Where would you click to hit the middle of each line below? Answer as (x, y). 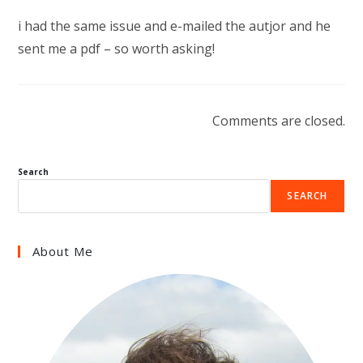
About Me (63, 251)
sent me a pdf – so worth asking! (117, 49)
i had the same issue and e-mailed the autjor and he (175, 26)
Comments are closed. (278, 121)
